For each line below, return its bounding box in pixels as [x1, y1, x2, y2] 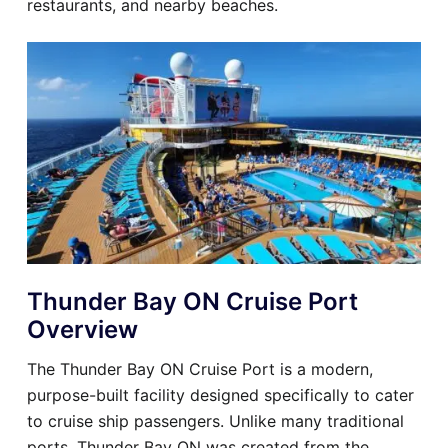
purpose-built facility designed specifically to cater [27, 384, 414, 405]
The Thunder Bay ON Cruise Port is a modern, [27, 358, 373, 379]
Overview [27, 314, 138, 344]
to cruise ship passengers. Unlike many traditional [27, 410, 404, 431]
